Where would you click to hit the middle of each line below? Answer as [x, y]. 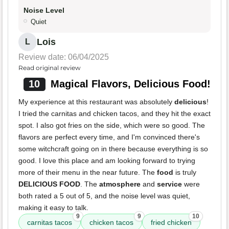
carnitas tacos [50, 223]
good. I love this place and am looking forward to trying [107, 161]
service [169, 184]
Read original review [50, 68]
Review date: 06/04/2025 [64, 57]
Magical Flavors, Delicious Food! [130, 84]
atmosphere [120, 184]
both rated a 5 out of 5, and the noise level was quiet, [104, 196]
